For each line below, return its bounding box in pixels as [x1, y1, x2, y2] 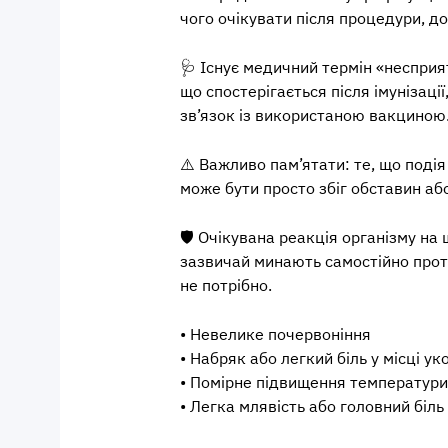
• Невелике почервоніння [180, 324, 371, 344]
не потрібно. [180, 275, 272, 295]
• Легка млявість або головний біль [180, 396, 444, 416]
